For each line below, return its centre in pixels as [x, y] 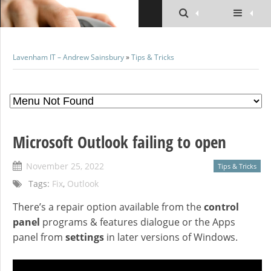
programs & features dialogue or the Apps [138, 222]
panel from [39, 237]
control [221, 207]
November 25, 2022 [65, 166]
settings [85, 237]
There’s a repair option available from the [108, 207]
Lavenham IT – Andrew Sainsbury [68, 57]
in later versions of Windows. [171, 237]
